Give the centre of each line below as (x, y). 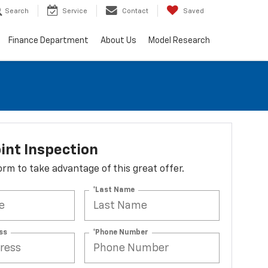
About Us (118, 41)
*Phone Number (121, 232)
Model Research (179, 41)
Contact (135, 11)
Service (75, 11)
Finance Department (48, 41)
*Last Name (114, 190)
